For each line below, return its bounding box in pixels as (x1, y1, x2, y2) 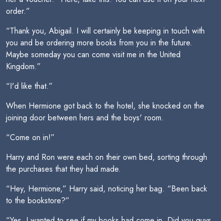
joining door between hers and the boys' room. (6, 112, 164, 123)
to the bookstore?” (6, 195, 70, 206)
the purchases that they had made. (6, 163, 121, 175)
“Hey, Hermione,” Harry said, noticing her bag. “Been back (6, 183, 207, 194)
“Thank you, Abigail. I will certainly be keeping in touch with (6, 25, 205, 37)
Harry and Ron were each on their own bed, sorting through (6, 151, 207, 163)
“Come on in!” (6, 132, 55, 143)
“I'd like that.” (6, 80, 53, 92)
